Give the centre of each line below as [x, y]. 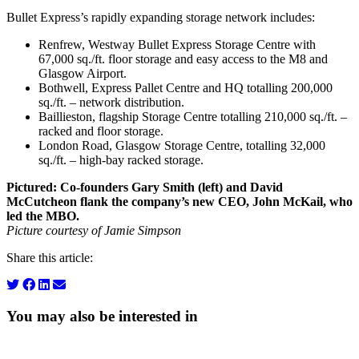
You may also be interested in [102, 317]
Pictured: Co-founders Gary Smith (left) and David [145, 188]
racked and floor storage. [101, 131]
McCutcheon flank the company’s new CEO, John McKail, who [179, 202]
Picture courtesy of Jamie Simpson [94, 231]
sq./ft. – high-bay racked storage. [121, 160]
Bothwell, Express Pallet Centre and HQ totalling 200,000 [186, 88]
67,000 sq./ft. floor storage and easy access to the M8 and [183, 59]
